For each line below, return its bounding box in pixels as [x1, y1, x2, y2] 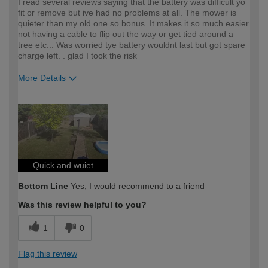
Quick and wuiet [32, 160, 93, 170]
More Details [18, 72, 66, 83]
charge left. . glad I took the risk [18, 50, 137, 60]
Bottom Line [18, 181, 68, 191]
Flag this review [18, 248, 77, 258]
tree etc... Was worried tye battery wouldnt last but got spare [18, 39, 245, 50]
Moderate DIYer [175, 96, 235, 106]
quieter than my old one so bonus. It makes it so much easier [18, 18, 249, 28]
